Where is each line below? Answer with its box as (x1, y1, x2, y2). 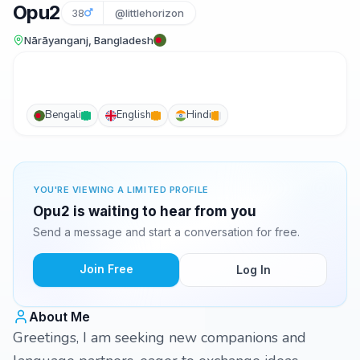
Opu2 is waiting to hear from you (33, 203, 256, 219)
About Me (29, 309, 90, 325)
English (117, 108, 151, 122)
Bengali (45, 108, 81, 122)
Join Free (79, 262, 133, 276)
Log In (235, 263, 271, 276)
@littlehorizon (114, 6, 184, 19)
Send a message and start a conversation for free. (33, 225, 300, 239)
